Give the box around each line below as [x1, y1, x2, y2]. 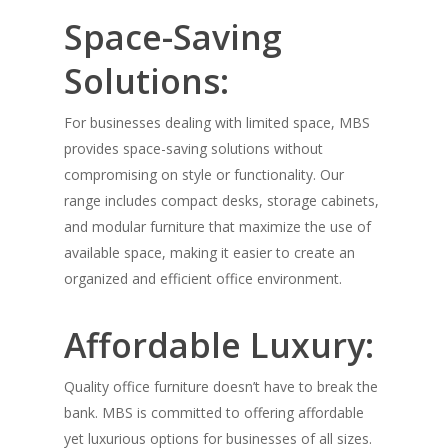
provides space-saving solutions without [64, 139, 323, 159]
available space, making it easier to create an [64, 243, 355, 263]
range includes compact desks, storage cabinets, [64, 191, 379, 211]
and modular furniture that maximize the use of [64, 217, 371, 237]
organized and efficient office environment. [64, 269, 342, 289]
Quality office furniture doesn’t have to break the [64, 377, 378, 397]
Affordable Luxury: [64, 322, 374, 369]
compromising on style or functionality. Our [64, 165, 344, 185]
